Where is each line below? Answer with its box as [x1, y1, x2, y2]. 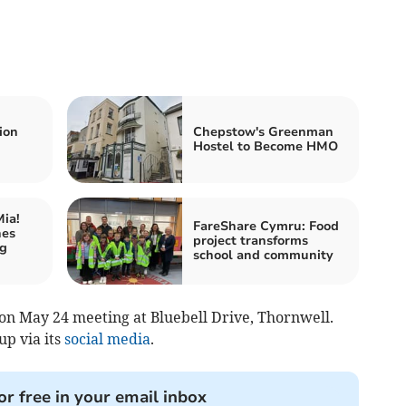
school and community [193, 246, 333, 264]
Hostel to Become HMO [193, 137, 338, 155]
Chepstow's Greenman [193, 122, 333, 140]
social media [63, 329, 150, 348]
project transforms [193, 231, 308, 249]
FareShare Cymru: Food [193, 217, 339, 235]
